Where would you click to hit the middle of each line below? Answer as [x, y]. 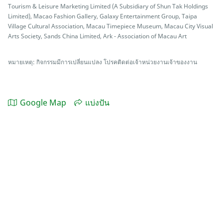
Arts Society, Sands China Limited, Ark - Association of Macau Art [97, 36]
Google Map [43, 103]
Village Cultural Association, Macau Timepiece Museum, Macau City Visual [111, 26]
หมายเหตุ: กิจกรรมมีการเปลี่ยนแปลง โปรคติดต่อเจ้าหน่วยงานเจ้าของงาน [103, 62]
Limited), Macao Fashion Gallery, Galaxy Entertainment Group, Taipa [103, 16]
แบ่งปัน [97, 103]
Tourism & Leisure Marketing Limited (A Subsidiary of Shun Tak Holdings [108, 6]
